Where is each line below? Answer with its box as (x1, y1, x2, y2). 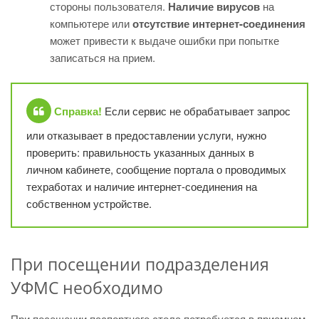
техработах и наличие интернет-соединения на (26, 179, 257, 194)
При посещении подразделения (11, 253, 269, 276)
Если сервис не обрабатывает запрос (102, 103, 291, 118)
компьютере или (50, 16, 132, 31)
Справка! (54, 103, 102, 119)
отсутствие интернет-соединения (132, 16, 305, 31)
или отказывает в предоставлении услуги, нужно (26, 127, 266, 142)
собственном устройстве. (26, 196, 152, 211)
